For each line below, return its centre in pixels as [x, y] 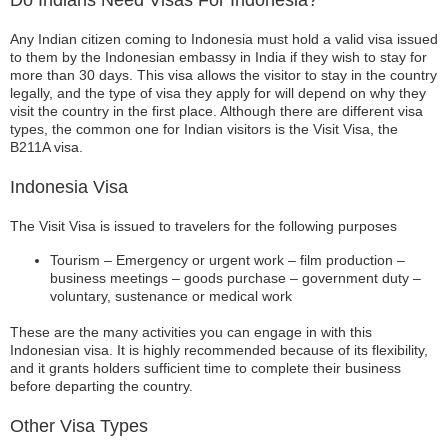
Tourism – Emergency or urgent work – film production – [227, 260]
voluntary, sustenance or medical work [171, 296]
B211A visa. [46, 147]
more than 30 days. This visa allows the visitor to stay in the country [223, 75]
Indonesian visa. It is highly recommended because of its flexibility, [219, 350]
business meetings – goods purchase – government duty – [235, 278]
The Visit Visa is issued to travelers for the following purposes [203, 226]
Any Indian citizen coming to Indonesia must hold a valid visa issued [224, 39]
